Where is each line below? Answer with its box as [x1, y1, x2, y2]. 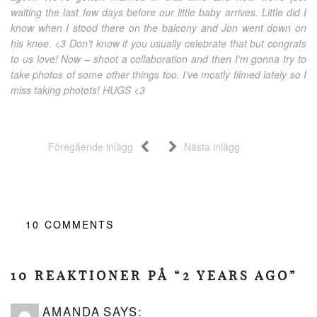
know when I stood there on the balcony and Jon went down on [11, 21, 306, 35]
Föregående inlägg [48, 139, 133, 154]
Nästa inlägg [184, 139, 240, 154]
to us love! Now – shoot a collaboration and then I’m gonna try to [11, 52, 306, 67]
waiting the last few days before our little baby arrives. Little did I [11, 5, 306, 20]
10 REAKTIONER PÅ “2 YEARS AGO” [11, 267, 297, 284]
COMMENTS [45, 217, 114, 232]
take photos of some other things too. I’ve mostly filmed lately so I [11, 67, 306, 82]
